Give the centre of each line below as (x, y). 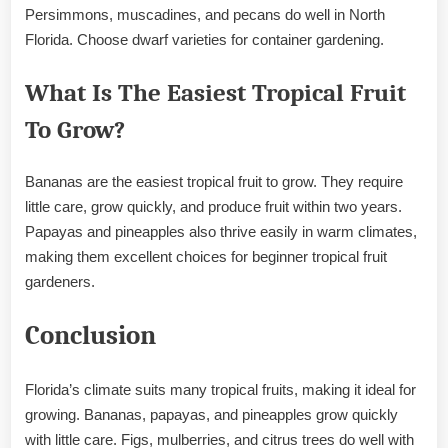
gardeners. (60, 281)
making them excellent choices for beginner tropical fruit (206, 256)
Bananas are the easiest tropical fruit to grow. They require (214, 181)
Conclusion (90, 336)
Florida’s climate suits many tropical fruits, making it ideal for (220, 389)
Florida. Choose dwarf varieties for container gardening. (204, 40)
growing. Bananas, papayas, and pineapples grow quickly (211, 414)
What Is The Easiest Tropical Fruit (215, 92)
